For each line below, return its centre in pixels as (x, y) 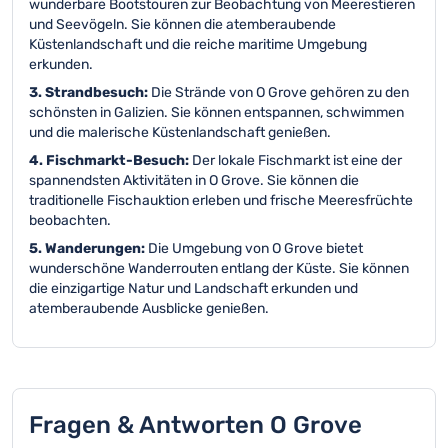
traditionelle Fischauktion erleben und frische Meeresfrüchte (221, 200)
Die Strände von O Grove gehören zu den (280, 92)
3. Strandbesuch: (90, 92)
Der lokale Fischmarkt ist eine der (297, 160)
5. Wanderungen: (88, 248)
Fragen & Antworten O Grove (195, 425)
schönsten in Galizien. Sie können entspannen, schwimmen (216, 112)
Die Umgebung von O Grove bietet (255, 248)
